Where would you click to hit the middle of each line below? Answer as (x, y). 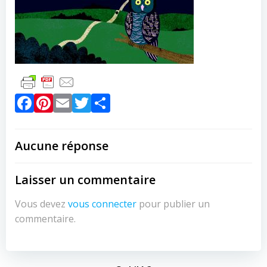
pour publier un (173, 204)
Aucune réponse (62, 146)
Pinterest (93, 100)
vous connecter (102, 204)
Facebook (76, 100)
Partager (148, 100)
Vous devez (41, 204)
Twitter (123, 100)
